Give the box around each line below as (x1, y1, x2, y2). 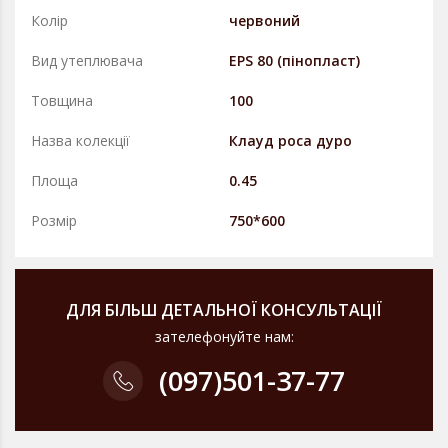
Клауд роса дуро (229, 131, 352, 150)
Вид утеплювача (31, 51, 143, 70)
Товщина (31, 91, 93, 110)
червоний (229, 11, 300, 30)
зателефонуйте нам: (154, 327, 294, 346)
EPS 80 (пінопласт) (229, 51, 360, 70)
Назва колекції (31, 131, 130, 150)
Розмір (31, 211, 77, 230)
